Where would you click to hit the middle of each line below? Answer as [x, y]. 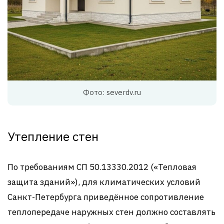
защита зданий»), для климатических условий [104, 182]
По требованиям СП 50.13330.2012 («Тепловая [102, 167]
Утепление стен [53, 136]
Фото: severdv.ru [112, 92]
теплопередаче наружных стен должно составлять [111, 212]
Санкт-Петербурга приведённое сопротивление [106, 197]
